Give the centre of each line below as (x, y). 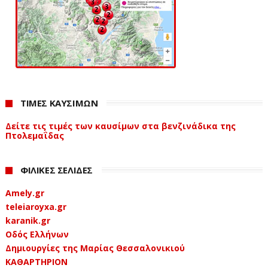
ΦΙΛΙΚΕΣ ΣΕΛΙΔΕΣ (56, 170)
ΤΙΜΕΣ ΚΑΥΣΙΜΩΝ (59, 103)
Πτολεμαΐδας (34, 135)
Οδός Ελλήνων (37, 234)
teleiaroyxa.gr (36, 206)
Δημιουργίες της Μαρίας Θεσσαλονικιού (95, 248)
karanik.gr (28, 220)
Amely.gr (25, 193)
